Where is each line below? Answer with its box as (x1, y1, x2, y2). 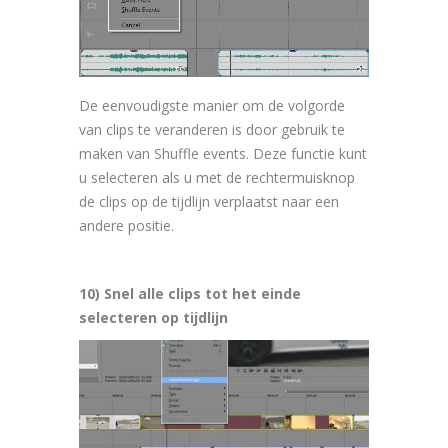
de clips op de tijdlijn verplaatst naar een (79, 191, 339, 211)
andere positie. (79, 215, 174, 235)
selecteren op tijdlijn (79, 307, 228, 327)
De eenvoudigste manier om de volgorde (79, 95, 345, 115)
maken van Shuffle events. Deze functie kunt (79, 143, 367, 163)
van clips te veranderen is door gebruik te (79, 119, 345, 139)
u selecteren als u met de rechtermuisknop (79, 167, 355, 187)
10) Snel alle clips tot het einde (79, 283, 301, 303)
